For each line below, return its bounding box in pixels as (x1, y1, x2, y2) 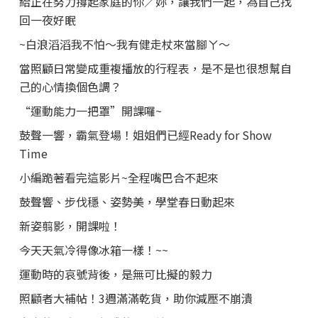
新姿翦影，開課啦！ (18, 216, 121, 234)
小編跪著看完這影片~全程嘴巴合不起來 (18, 168, 219, 186)
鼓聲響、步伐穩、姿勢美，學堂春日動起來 (18, 192, 235, 210)
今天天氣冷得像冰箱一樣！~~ (18, 241, 168, 258)
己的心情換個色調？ (18, 77, 121, 95)
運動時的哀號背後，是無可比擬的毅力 (18, 265, 212, 283)
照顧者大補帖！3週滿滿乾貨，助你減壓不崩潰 (18, 289, 253, 307)
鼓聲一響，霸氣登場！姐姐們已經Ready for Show (18, 126, 272, 143)
